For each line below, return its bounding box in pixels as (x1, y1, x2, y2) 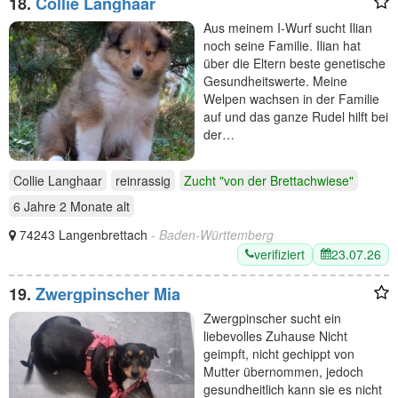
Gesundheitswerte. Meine (203, 71, 347, 90)
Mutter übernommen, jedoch (203, 362, 363, 380)
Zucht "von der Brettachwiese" (184, 171, 354, 189)
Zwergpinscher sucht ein (203, 308, 341, 327)
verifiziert (254, 244, 305, 263)
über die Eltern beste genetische (203, 53, 386, 72)
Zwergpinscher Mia (36, 282, 180, 306)
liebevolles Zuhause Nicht (203, 326, 347, 345)
